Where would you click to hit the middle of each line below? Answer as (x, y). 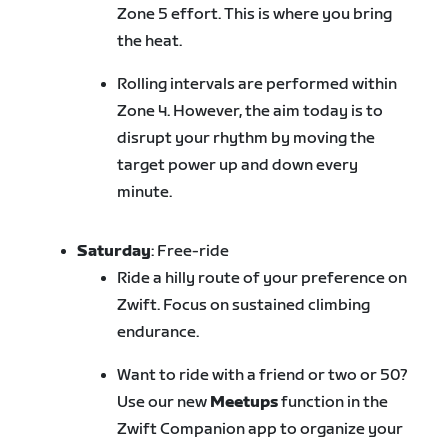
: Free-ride (190, 252)
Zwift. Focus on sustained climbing (244, 306)
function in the (333, 403)
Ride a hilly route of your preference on (262, 279)
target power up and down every (238, 166)
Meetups (244, 403)
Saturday (114, 252)
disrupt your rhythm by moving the (246, 139)
